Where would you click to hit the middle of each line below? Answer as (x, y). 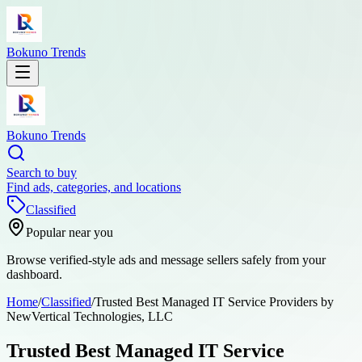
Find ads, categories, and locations (94, 187)
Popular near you (69, 232)
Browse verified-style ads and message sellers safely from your (166, 260)
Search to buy (42, 173)
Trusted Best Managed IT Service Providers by (214, 302)
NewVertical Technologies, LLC (90, 316)
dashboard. (34, 274)
